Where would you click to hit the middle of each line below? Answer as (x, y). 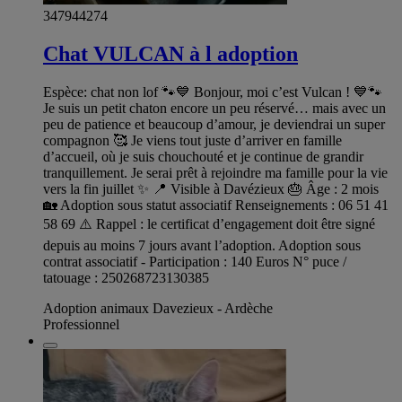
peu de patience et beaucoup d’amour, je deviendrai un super (214, 125)
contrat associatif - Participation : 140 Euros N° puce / (195, 262)
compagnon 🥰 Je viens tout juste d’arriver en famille (192, 141)
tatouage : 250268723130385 (126, 278)
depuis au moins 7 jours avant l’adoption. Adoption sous (202, 246)
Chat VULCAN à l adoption (170, 54)
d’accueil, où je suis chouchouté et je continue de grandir (203, 157)
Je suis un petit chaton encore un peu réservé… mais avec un (214, 109)
